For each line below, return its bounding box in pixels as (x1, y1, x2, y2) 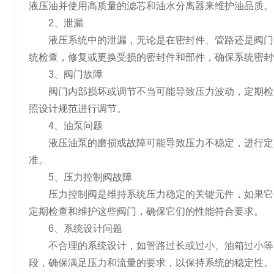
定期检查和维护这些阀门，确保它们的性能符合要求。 (28, 206, 264, 217)
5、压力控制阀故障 (28, 172, 132, 182)
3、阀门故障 (28, 69, 103, 80)
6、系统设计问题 (28, 223, 122, 234)
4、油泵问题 (28, 120, 103, 131)
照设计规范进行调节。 (28, 103, 127, 114)
